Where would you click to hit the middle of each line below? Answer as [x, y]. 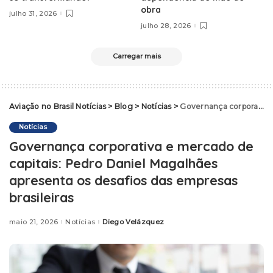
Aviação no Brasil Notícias [58, 107]
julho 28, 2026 [166, 25]
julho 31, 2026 [33, 13]
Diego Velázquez [133, 222]
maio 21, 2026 [34, 222]
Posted [108, 224]
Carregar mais [136, 57]
